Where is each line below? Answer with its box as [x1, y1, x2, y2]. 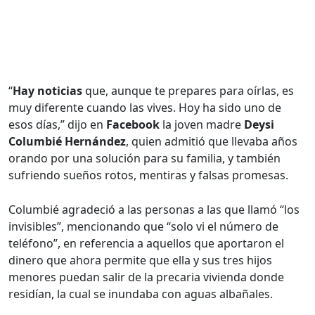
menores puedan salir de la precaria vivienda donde [8, 269, 284, 285]
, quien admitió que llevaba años [126, 134, 297, 149]
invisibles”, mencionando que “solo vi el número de [8, 219, 278, 234]
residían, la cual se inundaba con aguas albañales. [8, 286, 273, 302]
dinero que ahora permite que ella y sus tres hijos [8, 252, 272, 268]
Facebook [106, 117, 160, 132]
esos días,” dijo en [8, 117, 106, 132]
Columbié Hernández [8, 134, 126, 149]
